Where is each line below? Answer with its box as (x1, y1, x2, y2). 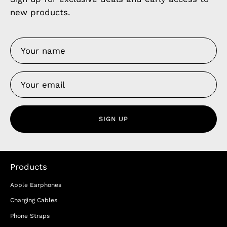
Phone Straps (10, 212, 50, 219)
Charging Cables (10, 197, 57, 204)
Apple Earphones (10, 181, 61, 189)
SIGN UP (99, 115, 128, 123)
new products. (10, 7, 70, 17)
